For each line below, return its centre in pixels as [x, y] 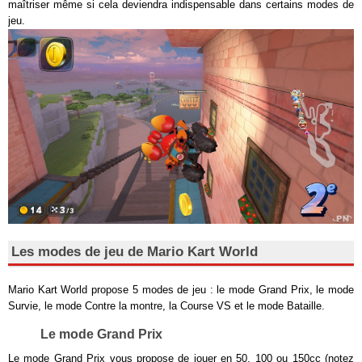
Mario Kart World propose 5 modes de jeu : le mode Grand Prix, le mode [181, 289]
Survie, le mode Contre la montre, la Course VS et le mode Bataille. [166, 305]
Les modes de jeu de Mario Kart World [135, 251]
